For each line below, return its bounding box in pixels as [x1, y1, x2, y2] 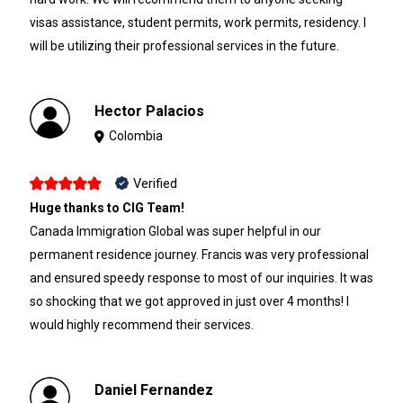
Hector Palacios [94, 103, 205, 121]
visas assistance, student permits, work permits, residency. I [29, 15, 366, 31]
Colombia [109, 129, 164, 144]
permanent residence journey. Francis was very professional [29, 246, 369, 262]
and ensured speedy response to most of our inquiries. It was [29, 270, 373, 285]
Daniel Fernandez [94, 381, 214, 399]
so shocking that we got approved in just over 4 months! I [29, 293, 349, 309]
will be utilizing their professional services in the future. [29, 39, 339, 54]
